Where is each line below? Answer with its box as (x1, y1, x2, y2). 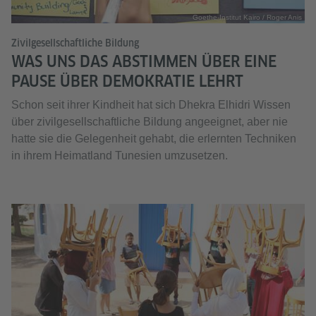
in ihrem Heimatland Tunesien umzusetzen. (11, 150, 228, 162)
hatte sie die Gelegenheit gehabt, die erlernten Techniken (11, 133, 296, 145)
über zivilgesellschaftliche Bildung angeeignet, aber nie (11, 116, 288, 128)
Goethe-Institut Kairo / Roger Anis (193, 13, 302, 22)
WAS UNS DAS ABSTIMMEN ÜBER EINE (11, 52, 276, 71)
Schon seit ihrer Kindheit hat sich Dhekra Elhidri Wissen (11, 99, 291, 111)
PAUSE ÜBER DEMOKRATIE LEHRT (11, 72, 243, 91)
